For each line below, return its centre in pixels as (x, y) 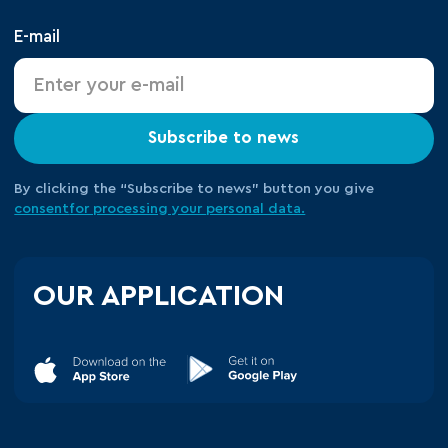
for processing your (138, 208)
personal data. (256, 208)
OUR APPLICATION (159, 295)
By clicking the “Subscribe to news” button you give (194, 188)
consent (42, 208)
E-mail (37, 37)
